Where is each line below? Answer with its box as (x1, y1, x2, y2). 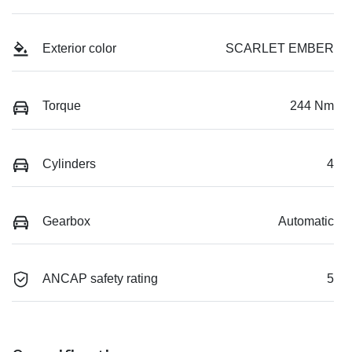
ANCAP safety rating (42, 272, 158, 286)
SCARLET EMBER (225, 42, 334, 56)
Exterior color (42, 42, 116, 56)
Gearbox (42, 214, 90, 228)
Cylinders (42, 156, 96, 170)
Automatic (278, 214, 334, 228)
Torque (42, 99, 81, 113)
